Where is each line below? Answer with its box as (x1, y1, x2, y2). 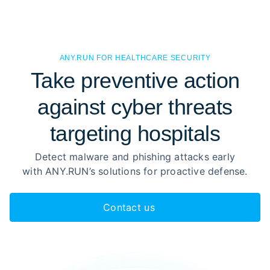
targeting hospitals (49, 121, 221, 146)
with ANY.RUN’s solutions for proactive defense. (22, 165, 248, 177)
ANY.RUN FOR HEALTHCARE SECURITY (59, 54, 211, 62)
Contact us (102, 201, 155, 213)
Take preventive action (30, 68, 240, 93)
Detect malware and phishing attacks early (34, 151, 236, 163)
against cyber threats (37, 95, 233, 119)
